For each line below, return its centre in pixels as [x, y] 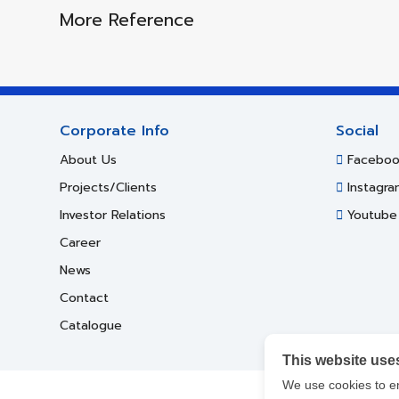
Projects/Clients [108, 187]
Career [80, 243]
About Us [88, 160]
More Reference [127, 20]
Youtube [370, 215]
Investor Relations [113, 215]
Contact [84, 298]
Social [357, 131]
